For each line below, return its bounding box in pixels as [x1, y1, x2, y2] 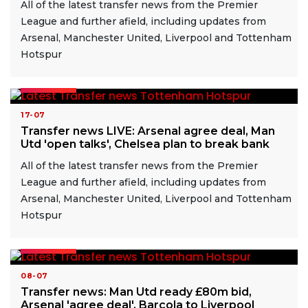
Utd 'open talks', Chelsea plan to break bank [21, 137, 269, 151]
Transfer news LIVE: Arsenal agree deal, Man [21, 124, 275, 137]
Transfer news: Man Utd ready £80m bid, [21, 285, 252, 298]
